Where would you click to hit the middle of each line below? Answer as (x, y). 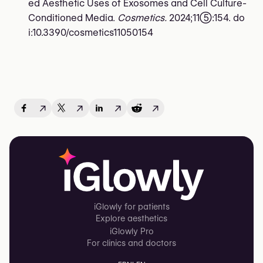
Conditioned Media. (73, 18)
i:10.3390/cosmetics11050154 (91, 32)
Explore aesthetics (131, 218)
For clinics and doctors (131, 243)
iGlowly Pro (131, 231)
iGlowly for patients (131, 206)
